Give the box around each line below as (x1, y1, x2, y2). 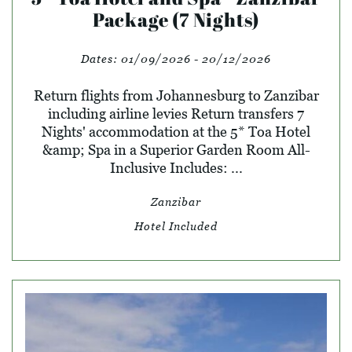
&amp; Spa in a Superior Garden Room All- (42, 141, 310, 158)
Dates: (81, 51, 121, 65)
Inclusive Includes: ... (109, 159, 243, 176)
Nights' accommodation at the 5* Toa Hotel (42, 123, 310, 140)
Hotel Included (134, 218, 218, 233)
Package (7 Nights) (92, 6, 260, 32)
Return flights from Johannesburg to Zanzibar (33, 86, 319, 104)
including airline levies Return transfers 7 (48, 104, 304, 122)
